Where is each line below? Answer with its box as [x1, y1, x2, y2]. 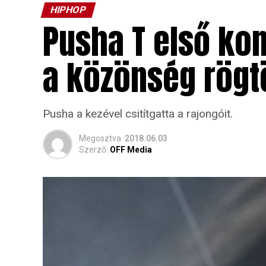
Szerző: [79, 145, 108, 154]
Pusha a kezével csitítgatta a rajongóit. [43, 107, 233, 121]
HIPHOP [49, 4, 88, 15]
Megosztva [79, 134, 121, 143]
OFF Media [110, 145, 152, 154]
